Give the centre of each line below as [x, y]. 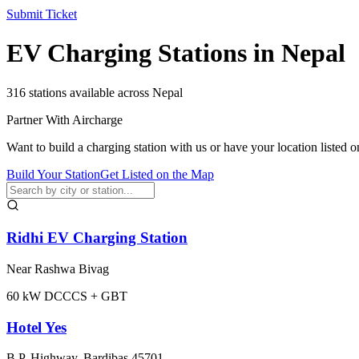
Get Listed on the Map [157, 174]
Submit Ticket [42, 14]
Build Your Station [53, 174]
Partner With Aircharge [65, 119]
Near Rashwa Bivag [58, 268]
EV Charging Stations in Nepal [176, 53]
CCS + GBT [95, 296]
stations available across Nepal [104, 92]
